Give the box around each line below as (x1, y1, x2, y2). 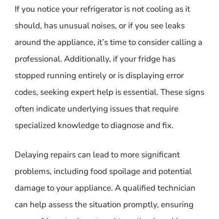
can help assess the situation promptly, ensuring (15, 198, 194, 210)
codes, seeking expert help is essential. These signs (15, 87, 204, 98)
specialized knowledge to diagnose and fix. (15, 120, 174, 131)
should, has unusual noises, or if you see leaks (15, 20, 185, 31)
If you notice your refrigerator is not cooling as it (15, 3, 190, 15)
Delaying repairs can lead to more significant (15, 149, 180, 160)
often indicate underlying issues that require (15, 103, 178, 114)
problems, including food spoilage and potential (15, 165, 192, 177)
